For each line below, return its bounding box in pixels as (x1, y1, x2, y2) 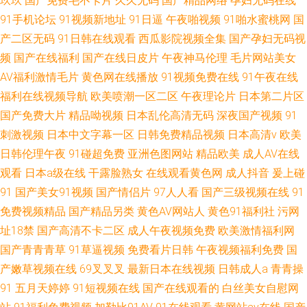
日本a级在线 (25, 167, 86, 180)
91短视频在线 (73, 282, 140, 295)
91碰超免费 (69, 147, 125, 160)
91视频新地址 (59, 13, 126, 26)
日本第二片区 (238, 90, 304, 103)
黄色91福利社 (208, 205, 275, 218)
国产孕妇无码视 (229, 32, 306, 45)
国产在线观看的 (143, 282, 219, 295)
